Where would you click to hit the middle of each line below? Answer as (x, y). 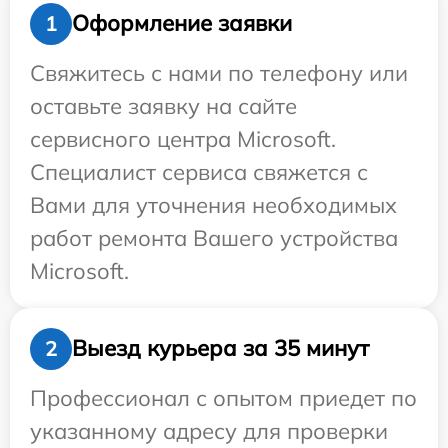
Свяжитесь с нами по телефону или (219, 72)
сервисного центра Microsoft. (183, 138)
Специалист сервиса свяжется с (199, 171)
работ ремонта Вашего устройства (214, 237)
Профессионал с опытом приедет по (223, 397)
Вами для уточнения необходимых (213, 204)
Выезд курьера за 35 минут (220, 348)
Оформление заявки (182, 23)
